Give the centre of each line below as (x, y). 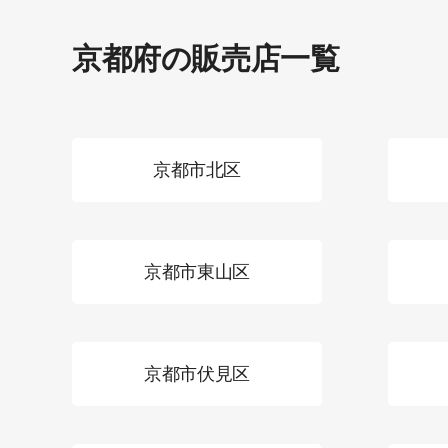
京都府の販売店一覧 (206, 58)
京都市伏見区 (197, 373)
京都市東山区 (197, 271)
